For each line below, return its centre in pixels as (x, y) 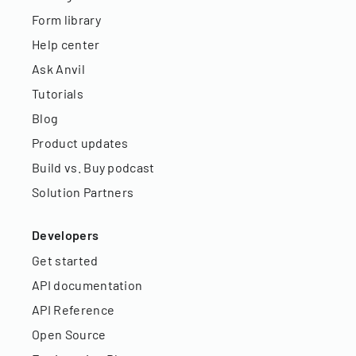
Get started (65, 261)
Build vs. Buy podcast (93, 168)
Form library (66, 20)
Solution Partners (83, 192)
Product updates (80, 143)
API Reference (74, 310)
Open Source (69, 335)
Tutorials (58, 94)
